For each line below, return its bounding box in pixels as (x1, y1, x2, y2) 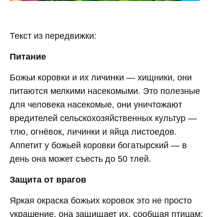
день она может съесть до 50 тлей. (10, 154, 154, 164)
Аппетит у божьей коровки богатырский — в (10, 140, 187, 150)
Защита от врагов (10, 174, 86, 185)
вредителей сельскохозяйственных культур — (10, 113, 197, 123)
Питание (10, 51, 46, 62)
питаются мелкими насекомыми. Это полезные (10, 86, 200, 96)
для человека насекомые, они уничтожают (10, 99, 182, 109)
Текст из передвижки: (10, 31, 96, 41)
